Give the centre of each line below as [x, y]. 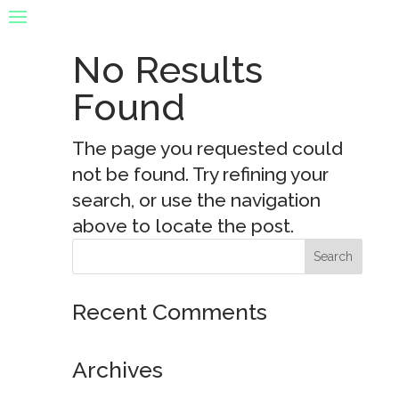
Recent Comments [169, 312]
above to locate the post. [183, 226]
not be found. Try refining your [200, 174]
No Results [167, 70]
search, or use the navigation [196, 200]
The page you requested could [207, 148]
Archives [117, 370]
